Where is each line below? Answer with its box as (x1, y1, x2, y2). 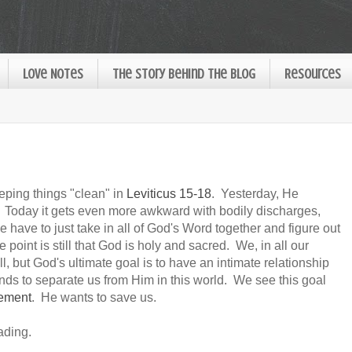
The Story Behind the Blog (112, 66, 255, 82)
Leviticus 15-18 (126, 186, 211, 200)
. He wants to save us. (31, 290, 156, 304)
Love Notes (22, 66, 83, 82)
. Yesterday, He (211, 186, 299, 200)
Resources (284, 66, 341, 82)
